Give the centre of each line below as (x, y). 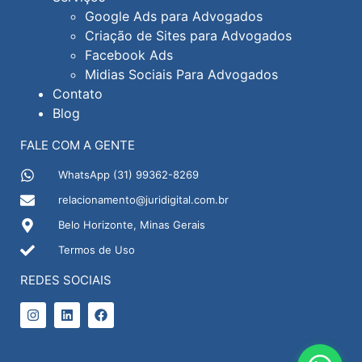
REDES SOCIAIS (66, 280)
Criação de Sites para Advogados (188, 36)
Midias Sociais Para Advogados (181, 75)
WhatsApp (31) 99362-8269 (128, 175)
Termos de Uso (96, 250)
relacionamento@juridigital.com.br (143, 200)
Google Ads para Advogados (174, 17)
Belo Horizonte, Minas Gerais (131, 225)
